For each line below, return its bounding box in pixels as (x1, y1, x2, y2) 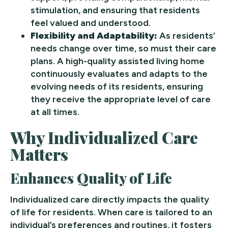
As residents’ (157, 30, 215, 42)
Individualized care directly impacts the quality (10, 194, 209, 206)
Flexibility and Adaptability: (31, 30, 157, 42)
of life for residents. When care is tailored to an (10, 207, 212, 218)
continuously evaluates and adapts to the (31, 68, 208, 80)
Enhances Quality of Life (10, 168, 173, 188)
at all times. (31, 106, 79, 118)
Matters (10, 143, 69, 165)
